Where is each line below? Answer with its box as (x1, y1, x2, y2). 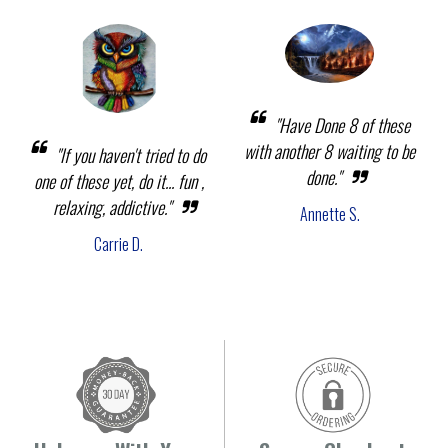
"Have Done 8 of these (274, 111, 410, 138)
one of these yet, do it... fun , (33, 167, 204, 194)
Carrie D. (94, 231, 143, 256)
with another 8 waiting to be (244, 137, 415, 164)
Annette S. (299, 201, 360, 226)
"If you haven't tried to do (56, 141, 206, 168)
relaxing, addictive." (53, 193, 171, 220)
